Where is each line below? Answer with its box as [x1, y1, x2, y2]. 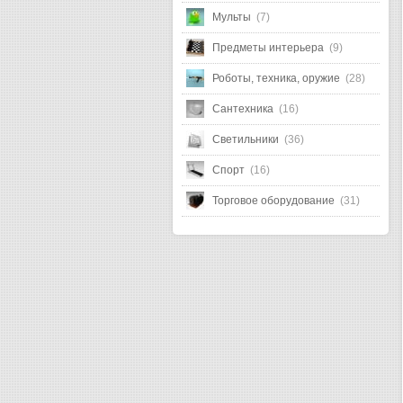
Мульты [212, 11, 254, 23]
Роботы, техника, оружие [212, 72, 343, 85]
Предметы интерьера [212, 41, 327, 54]
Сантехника [212, 103, 276, 115]
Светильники [212, 133, 282, 146]
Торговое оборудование [212, 194, 337, 207]
